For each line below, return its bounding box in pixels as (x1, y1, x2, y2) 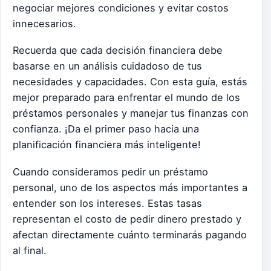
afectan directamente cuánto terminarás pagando (13, 229, 247, 241)
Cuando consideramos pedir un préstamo (13, 166, 208, 178)
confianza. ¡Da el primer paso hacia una (13, 123, 199, 135)
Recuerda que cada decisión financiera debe (13, 44, 223, 57)
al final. (13, 244, 50, 257)
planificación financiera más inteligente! (13, 139, 201, 151)
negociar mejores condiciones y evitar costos (13, 1, 229, 14)
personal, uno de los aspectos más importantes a (13, 181, 247, 194)
